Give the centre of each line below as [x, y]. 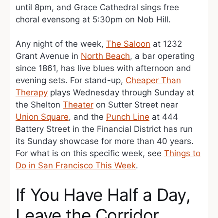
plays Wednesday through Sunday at [121, 92]
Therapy [32, 92]
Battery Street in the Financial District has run [104, 129]
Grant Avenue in [48, 56]
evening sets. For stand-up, [71, 80]
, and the [87, 117]
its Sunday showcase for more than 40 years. [105, 141]
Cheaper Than [153, 80]
